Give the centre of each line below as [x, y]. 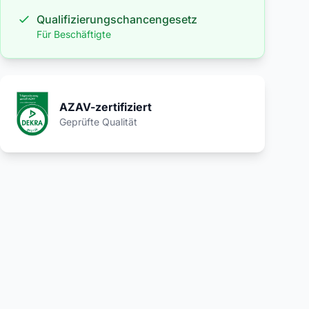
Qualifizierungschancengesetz [117, 19]
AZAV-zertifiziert [105, 107]
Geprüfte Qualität [98, 122]
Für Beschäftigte [74, 34]
